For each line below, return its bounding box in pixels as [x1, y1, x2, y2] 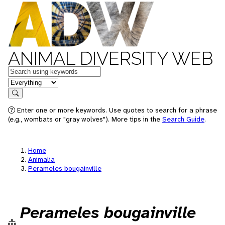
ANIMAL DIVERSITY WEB [8, 48, 213, 69]
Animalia [28, 155, 55, 164]
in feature [8, 76, 41, 87]
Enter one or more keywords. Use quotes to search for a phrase [15, 105, 217, 115]
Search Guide [162, 115, 204, 124]
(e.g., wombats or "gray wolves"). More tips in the [8, 115, 162, 124]
